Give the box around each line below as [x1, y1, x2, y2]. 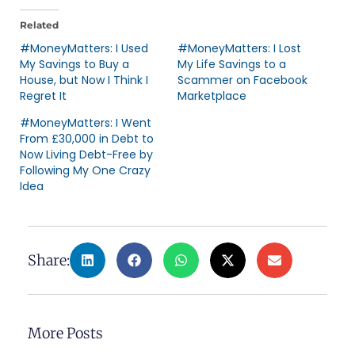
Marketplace [177, 88, 246, 105]
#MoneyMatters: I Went [20, 115, 151, 132]
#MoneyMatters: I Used [20, 40, 148, 57]
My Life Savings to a [177, 56, 286, 73]
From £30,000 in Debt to [20, 131, 154, 147]
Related [20, 19, 59, 32]
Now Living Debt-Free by [20, 147, 153, 163]
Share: [28, 250, 70, 269]
